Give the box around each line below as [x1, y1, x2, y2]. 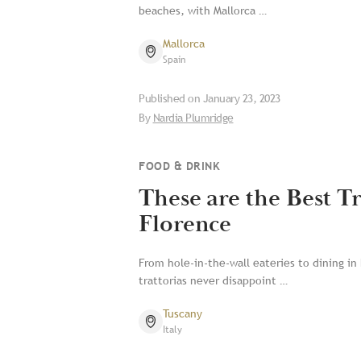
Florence [139, 209, 232, 240]
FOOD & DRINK [139, 160, 220, 172]
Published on [139, 91, 203, 106]
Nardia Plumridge [152, 110, 234, 125]
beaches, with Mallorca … [139, 3, 267, 18]
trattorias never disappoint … [139, 273, 288, 288]
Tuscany [163, 306, 202, 321]
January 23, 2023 [202, 91, 280, 106]
